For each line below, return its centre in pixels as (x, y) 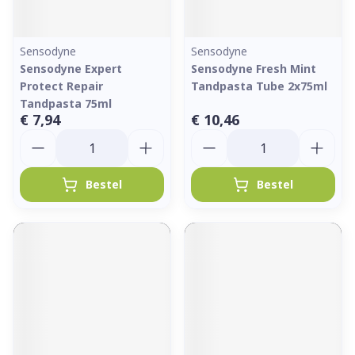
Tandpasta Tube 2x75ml (259, 86)
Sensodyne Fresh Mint (254, 69)
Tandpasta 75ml (66, 103)
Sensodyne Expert (71, 69)
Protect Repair (61, 86)
